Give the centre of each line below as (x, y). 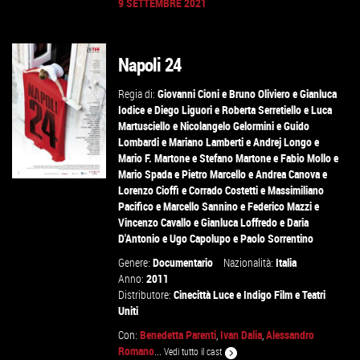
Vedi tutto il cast (194, 352)
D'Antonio (139, 238)
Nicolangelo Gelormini (227, 126)
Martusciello (145, 126)
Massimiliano (296, 190)
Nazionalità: (250, 262)
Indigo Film (268, 295)
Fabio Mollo (306, 158)
